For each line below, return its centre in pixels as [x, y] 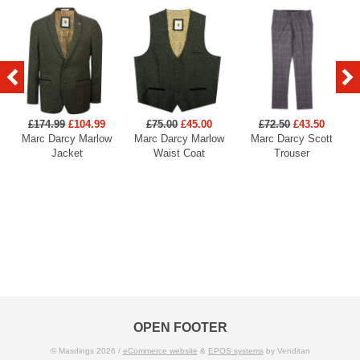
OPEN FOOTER [180, 327]
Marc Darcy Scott [292, 139]
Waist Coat [180, 153]
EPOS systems [235, 350]
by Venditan [286, 350]
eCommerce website [160, 350]
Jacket [67, 153]
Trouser [292, 153]
